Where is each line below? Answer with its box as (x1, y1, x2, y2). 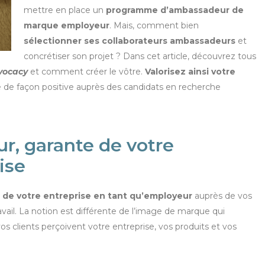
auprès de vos (192, 190, 252, 202)
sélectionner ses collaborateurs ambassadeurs (24, 35, 235, 46)
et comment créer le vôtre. (30, 66, 145, 77)
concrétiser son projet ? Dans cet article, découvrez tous (24, 51, 256, 62)
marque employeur (24, 20, 109, 31)
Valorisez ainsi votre (145, 66, 235, 77)
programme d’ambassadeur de (106, 5, 244, 15)
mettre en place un (24, 5, 106, 15)
